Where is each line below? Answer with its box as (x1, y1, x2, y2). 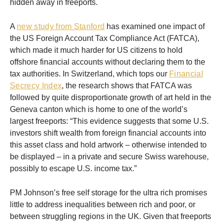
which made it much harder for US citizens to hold (10, 46, 183, 55)
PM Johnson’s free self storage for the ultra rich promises (10, 188, 207, 197)
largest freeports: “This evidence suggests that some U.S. (10, 117, 209, 126)
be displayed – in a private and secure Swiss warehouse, (10, 152, 209, 161)
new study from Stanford (17, 22, 105, 31)
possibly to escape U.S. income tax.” (10, 164, 137, 173)
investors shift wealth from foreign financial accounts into (10, 129, 206, 138)
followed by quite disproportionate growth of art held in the (10, 93, 211, 102)
